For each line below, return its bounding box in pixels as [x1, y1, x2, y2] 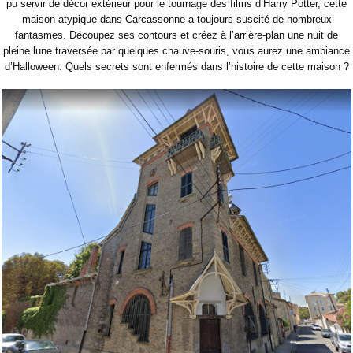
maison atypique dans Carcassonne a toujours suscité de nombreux [21, 13, 332, 26]
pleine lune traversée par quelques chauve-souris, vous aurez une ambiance [3, 45, 350, 58]
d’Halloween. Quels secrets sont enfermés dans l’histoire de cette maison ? [4, 61, 349, 73]
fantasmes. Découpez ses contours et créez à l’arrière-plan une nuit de [15, 29, 338, 42]
